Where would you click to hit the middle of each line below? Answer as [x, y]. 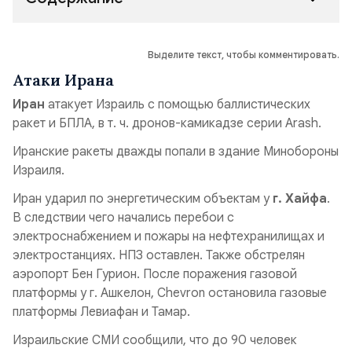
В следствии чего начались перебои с [123, 218]
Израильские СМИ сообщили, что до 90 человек [155, 340]
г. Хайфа [298, 199]
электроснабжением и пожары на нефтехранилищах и [169, 236]
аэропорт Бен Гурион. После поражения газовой [155, 274]
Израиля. [38, 170]
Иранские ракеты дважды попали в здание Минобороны [176, 152]
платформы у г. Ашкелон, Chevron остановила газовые [170, 293]
